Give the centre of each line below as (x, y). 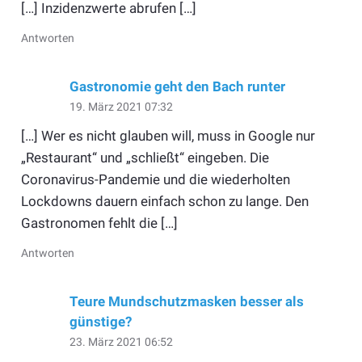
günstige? (100, 322)
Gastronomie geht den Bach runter (177, 86)
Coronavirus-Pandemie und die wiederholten (155, 180)
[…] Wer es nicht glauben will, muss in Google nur (168, 136)
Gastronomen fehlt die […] (99, 223)
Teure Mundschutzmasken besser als (186, 302)
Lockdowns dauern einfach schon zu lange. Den (164, 202)
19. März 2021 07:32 (121, 106)
